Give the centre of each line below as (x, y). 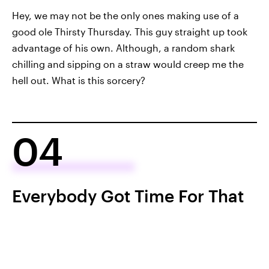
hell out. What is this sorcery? (79, 80)
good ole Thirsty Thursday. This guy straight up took (130, 31)
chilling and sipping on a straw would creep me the (128, 64)
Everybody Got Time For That (128, 195)
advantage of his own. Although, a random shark (123, 47)
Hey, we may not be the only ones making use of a (125, 15)
